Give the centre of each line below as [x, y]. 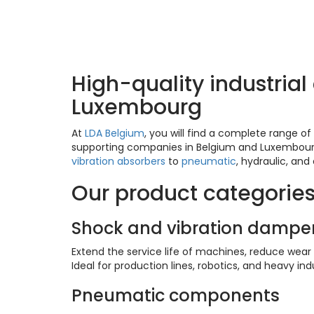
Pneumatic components [176, 296]
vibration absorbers [118, 162]
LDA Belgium [115, 134]
